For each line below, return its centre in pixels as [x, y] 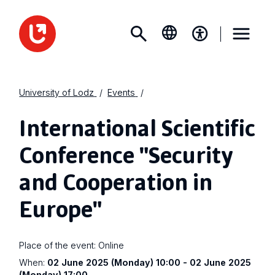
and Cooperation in [116, 181]
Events [122, 93]
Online [111, 246]
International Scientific [137, 127]
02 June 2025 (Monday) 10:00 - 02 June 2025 [149, 262]
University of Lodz [57, 93]
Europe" [61, 208]
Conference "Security [126, 154]
